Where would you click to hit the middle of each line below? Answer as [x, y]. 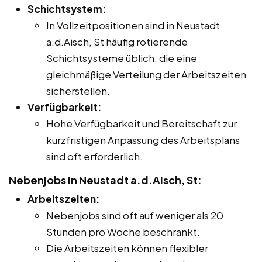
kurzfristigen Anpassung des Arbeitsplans [143, 139]
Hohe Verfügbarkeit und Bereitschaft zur [142, 123]
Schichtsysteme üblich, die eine [122, 58]
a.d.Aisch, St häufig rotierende [117, 41]
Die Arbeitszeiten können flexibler [127, 248]
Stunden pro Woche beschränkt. [123, 231]
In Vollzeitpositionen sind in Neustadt [133, 25]
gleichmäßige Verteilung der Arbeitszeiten [146, 74]
